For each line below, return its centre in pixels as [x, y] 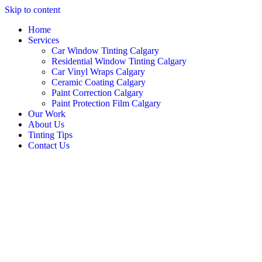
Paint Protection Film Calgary [106, 103]
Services [44, 40]
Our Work [47, 114]
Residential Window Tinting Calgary [119, 61]
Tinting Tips [50, 135]
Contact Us [49, 145]
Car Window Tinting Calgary [105, 51]
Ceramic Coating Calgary [99, 82]
